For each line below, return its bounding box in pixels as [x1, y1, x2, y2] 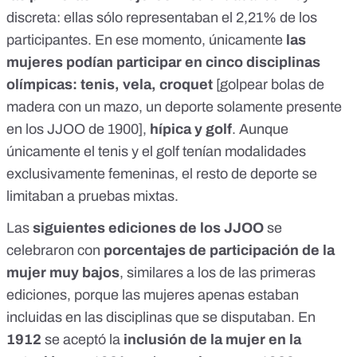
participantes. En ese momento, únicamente [6, 32, 286, 49]
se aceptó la [45, 331, 124, 348]
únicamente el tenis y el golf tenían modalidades [6, 143, 306, 160]
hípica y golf [147, 121, 232, 138]
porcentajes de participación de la [104, 242, 335, 259]
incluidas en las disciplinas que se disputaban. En [6, 309, 316, 326]
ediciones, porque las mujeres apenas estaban [6, 287, 299, 304]
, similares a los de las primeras [120, 265, 316, 281]
